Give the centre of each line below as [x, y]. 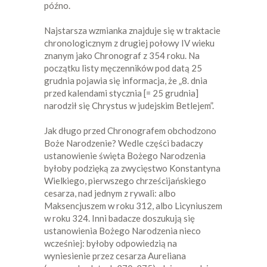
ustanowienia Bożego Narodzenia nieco [122, 230]
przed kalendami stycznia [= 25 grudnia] [121, 93]
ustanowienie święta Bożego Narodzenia [125, 155]
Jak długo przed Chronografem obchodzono [130, 130]
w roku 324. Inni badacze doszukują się [119, 218]
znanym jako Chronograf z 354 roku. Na [122, 55]
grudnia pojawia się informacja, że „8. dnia [126, 80]
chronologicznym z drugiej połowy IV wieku [129, 43]
